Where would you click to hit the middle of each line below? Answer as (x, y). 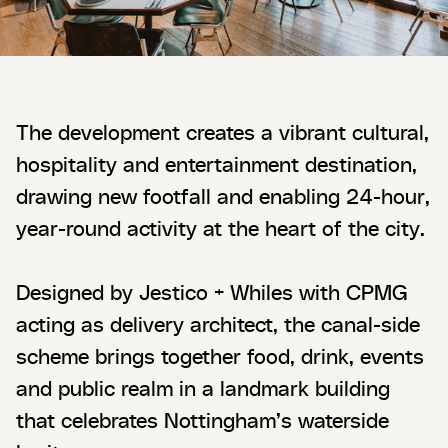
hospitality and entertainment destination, (216, 164)
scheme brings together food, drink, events (220, 356)
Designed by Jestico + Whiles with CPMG (212, 292)
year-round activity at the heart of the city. (220, 228)
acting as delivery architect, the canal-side (218, 324)
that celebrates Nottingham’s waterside (202, 420)
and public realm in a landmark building (203, 388)
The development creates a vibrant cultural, (222, 132)
